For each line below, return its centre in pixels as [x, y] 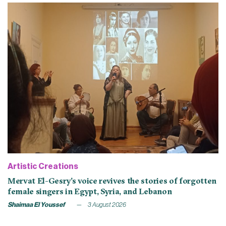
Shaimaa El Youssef [36, 204]
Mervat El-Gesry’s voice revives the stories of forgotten [112, 180]
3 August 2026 [106, 204]
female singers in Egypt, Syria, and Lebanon [90, 191]
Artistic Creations [43, 166]
